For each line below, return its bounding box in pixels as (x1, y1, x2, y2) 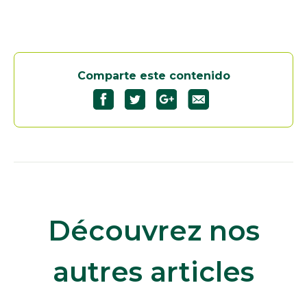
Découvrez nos (47, 214, 260, 248)
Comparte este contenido (77, 69, 230, 83)
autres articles (53, 255, 254, 289)
